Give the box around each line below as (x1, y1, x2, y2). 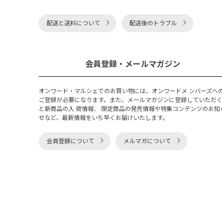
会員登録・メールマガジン (85, 59, 181, 69)
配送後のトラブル (129, 20, 177, 27)
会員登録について (47, 138, 94, 145)
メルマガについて (123, 138, 171, 145)
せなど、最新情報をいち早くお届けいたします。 (39, 114, 168, 121)
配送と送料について (47, 20, 100, 27)
